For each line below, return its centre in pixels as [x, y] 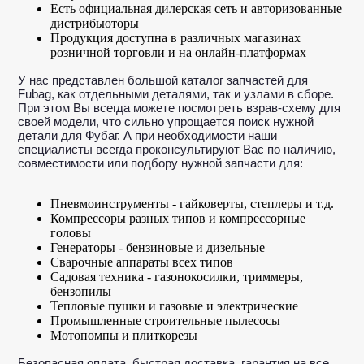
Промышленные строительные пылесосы [166, 320]
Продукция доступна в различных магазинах [176, 37]
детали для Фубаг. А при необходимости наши [148, 135]
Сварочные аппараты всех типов [142, 262]
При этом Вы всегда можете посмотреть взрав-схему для [180, 107]
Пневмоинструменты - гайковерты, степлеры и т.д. [193, 203]
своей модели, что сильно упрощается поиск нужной [166, 121]
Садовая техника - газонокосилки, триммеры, [177, 276]
